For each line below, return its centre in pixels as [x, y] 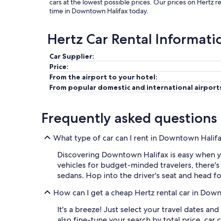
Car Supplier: [72, 56]
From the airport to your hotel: [103, 77]
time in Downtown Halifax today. [99, 11]
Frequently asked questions [129, 118]
